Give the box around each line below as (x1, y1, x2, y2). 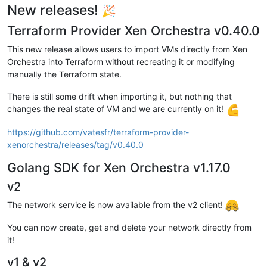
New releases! (7, 1, 102, 18)
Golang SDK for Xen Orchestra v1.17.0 (7, 159, 231, 175)
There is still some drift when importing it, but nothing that (7, 91, 232, 101)
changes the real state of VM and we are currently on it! (7, 103, 226, 114)
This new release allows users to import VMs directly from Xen (7, 44, 247, 54)
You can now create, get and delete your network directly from (7, 222, 252, 233)
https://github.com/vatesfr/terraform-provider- (7, 126, 189, 137)
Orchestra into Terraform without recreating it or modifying (7, 56, 235, 67)
